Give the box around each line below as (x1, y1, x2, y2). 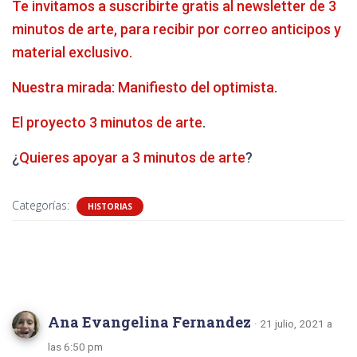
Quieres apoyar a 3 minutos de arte (19, 148, 245, 166)
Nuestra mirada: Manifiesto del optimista (12, 78, 274, 96)
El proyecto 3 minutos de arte (12, 113, 202, 131)
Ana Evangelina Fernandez (48, 312, 254, 331)
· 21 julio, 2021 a (254, 316, 332, 330)
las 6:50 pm (48, 339, 103, 353)
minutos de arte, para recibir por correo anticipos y (12, 20, 341, 37)
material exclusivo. (12, 43, 132, 61)
